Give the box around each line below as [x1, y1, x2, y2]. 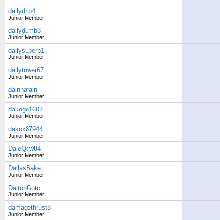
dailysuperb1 [8, 47, 44, 54]
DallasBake [8, 165, 41, 172]
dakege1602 [8, 106, 43, 113]
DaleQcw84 [8, 145, 41, 152]
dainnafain [8, 86, 37, 93]
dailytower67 [8, 66, 44, 74]
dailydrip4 [8, 7, 35, 15]
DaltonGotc [8, 184, 40, 192]
